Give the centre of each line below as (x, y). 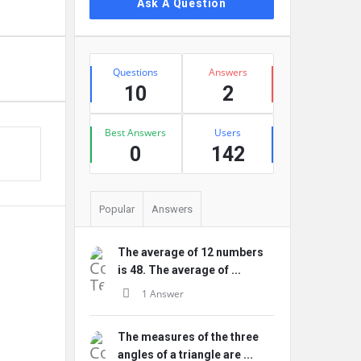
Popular (117, 209)
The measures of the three (188, 337)
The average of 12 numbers (191, 252)
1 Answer (163, 294)
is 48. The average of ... (179, 270)
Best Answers (136, 133)
